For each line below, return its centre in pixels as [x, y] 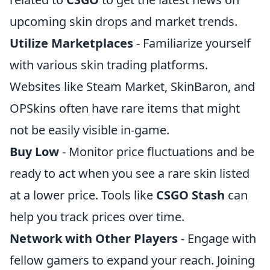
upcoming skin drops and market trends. [124, 21]
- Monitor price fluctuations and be [157, 152]
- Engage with [217, 238]
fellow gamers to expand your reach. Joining [132, 260]
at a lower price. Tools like [83, 195]
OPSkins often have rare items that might [125, 108]
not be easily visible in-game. [89, 130]
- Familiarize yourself [192, 43]
